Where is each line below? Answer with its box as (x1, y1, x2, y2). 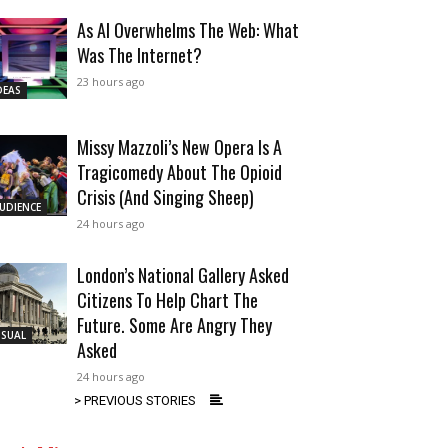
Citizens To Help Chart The (77, 287, 258, 314)
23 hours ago (77, 74, 145, 90)
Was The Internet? (77, 42, 202, 69)
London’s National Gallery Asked (77, 262, 289, 289)
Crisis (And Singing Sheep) (77, 184, 254, 211)
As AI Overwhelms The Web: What (77, 17, 299, 44)
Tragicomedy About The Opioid (77, 159, 282, 186)
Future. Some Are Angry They (77, 312, 272, 339)
